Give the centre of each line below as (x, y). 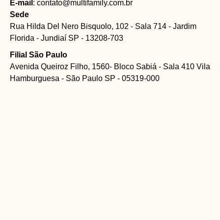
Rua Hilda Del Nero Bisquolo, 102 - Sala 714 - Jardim (103, 26)
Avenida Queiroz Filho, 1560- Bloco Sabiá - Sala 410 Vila (110, 67)
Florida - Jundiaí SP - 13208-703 (67, 38)
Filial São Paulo (39, 55)
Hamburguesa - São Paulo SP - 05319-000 (85, 78)
